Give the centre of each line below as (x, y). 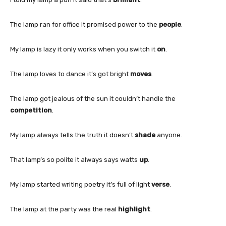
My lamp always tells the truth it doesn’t (72, 135)
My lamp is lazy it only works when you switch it (83, 49)
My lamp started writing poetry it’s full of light (81, 184)
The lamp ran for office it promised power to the (84, 24)
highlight (134, 209)
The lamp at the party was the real (64, 209)
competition (31, 110)
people (170, 24)
